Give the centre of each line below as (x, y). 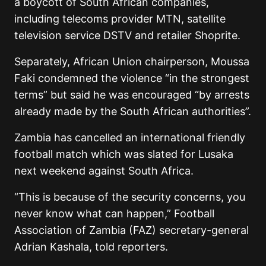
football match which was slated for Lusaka (124, 154)
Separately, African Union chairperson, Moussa (132, 62)
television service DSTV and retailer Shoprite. (132, 36)
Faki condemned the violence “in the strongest (132, 78)
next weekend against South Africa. (104, 171)
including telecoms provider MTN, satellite (120, 19)
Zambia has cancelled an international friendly (130, 138)
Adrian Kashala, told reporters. (91, 247)
